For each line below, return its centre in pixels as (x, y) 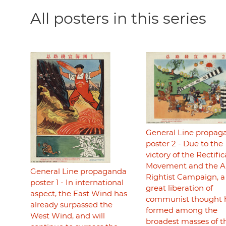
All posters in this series (118, 19)
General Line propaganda (78, 172)
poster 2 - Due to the (184, 144)
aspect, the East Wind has (79, 194)
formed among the (181, 211)
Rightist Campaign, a (185, 178)
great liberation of (179, 189)
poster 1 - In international (77, 183)
